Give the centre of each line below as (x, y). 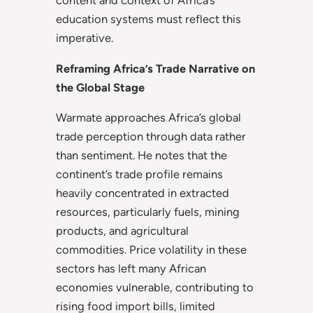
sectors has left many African (131, 268)
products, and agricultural (122, 230)
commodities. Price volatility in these (151, 249)
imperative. (85, 38)
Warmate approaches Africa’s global (148, 117)
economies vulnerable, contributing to (155, 287)
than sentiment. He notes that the (141, 155)
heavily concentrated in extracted (143, 192)
